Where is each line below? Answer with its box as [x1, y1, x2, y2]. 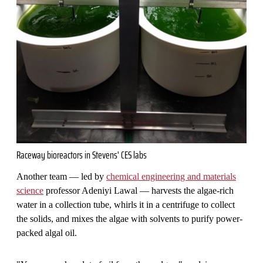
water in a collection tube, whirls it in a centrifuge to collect [16, 200, 235, 210]
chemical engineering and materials [106, 171, 236, 182]
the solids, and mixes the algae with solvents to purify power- [16, 214, 242, 224]
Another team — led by [16, 171, 106, 182]
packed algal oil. [16, 228, 77, 238]
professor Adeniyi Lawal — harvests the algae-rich [43, 186, 234, 196]
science [16, 186, 43, 196]
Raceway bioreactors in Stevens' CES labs [16, 147, 147, 164]
